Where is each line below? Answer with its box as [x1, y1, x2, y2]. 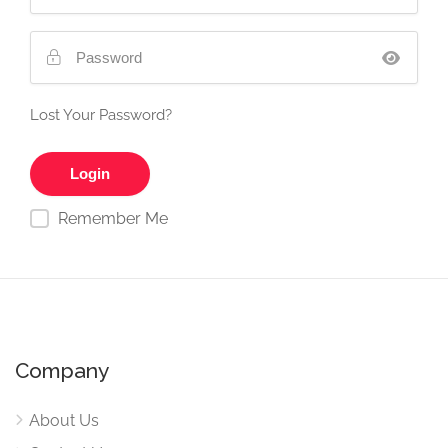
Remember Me [58, 209, 168, 228]
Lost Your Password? [30, 106, 172, 124]
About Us [29, 411, 99, 430]
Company [15, 358, 109, 383]
